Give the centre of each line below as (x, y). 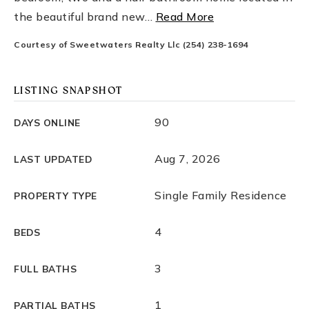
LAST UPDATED (53, 159)
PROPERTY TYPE (56, 196)
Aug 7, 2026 (188, 159)
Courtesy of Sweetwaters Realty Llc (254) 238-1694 (131, 44)
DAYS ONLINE (47, 122)
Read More (185, 17)
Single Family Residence (221, 195)
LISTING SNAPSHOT (69, 91)
